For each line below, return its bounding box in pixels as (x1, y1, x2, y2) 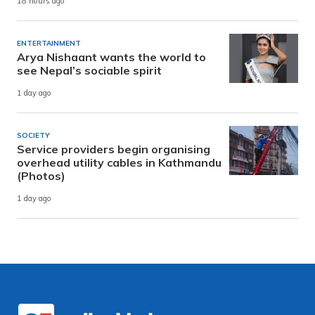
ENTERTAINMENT (17, 39, 81, 49)
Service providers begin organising (17, 142, 210, 157)
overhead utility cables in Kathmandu (17, 155, 221, 170)
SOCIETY (17, 131, 50, 141)
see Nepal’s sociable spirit (17, 63, 162, 78)
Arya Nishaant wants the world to (17, 50, 206, 65)
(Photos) (17, 169, 65, 184)
